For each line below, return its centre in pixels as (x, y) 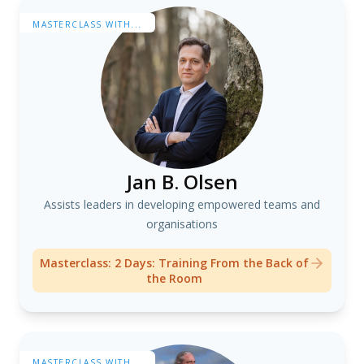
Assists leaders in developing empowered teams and (182, 204)
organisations (182, 224)
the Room (174, 278)
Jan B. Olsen (182, 182)
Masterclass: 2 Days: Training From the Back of (174, 263)
